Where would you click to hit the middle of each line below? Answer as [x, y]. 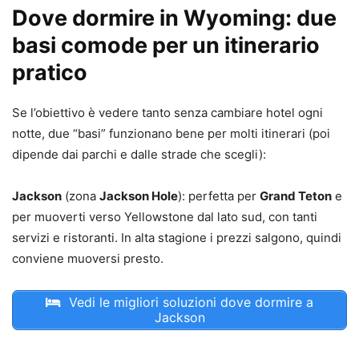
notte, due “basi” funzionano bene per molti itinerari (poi [171, 134]
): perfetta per [219, 196]
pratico [50, 73]
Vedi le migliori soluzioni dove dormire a [189, 303]
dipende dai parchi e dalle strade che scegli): [139, 155]
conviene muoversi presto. [88, 259]
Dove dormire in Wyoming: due [174, 18]
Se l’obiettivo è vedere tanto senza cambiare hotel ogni [167, 113]
